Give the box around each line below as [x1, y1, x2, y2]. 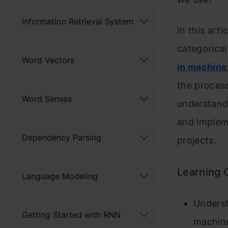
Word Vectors [22, 54, 74, 65]
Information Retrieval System [22, 16, 133, 26]
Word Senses [22, 93, 72, 104]
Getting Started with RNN [22, 209, 121, 220]
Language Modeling [22, 170, 98, 181]
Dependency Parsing [22, 132, 101, 142]
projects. [177, 134, 216, 146]
